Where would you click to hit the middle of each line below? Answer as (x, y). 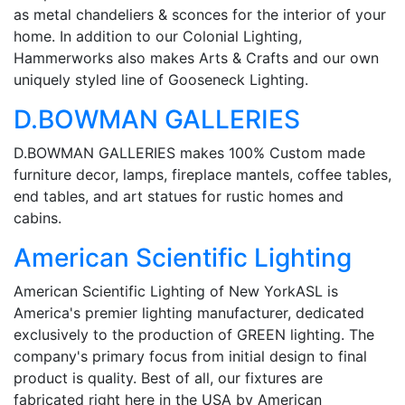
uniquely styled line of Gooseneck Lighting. (161, 79)
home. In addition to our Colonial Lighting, (158, 36)
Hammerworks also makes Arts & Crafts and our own (196, 57)
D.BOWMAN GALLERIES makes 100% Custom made (189, 152)
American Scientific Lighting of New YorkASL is (176, 291)
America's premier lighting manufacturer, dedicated (189, 312)
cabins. (38, 217)
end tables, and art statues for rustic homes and (179, 196)
